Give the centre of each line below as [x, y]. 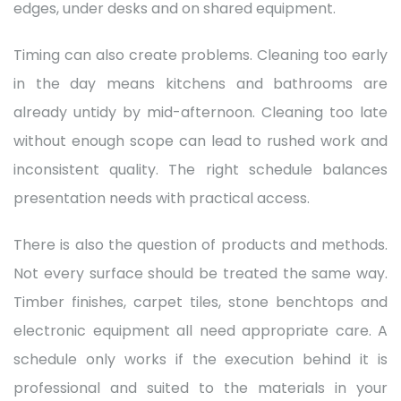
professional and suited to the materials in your [200, 388]
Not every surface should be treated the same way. [200, 273]
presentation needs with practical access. [162, 198]
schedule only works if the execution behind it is [200, 359]
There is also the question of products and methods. [200, 244]
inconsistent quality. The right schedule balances [200, 169]
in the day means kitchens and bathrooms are [200, 83]
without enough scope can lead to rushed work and [200, 141]
